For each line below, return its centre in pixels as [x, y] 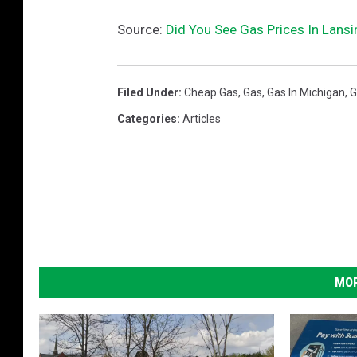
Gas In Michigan [306, 92]
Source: [141, 29]
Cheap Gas [211, 92]
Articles [202, 118]
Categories [147, 118]
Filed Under [148, 92]
